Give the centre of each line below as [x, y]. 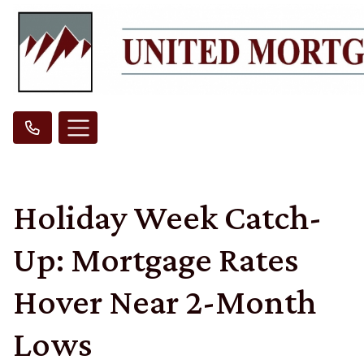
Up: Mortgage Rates [156, 260]
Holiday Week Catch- [167, 217]
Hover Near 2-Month [165, 302]
